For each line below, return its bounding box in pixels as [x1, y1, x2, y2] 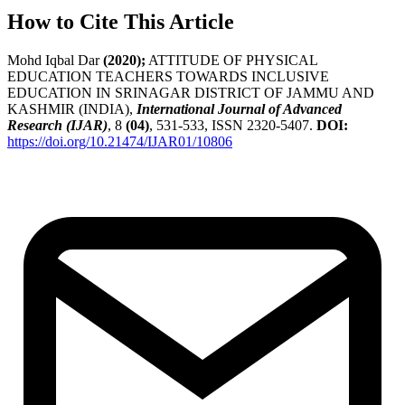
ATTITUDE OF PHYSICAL [146, 52, 317, 69]
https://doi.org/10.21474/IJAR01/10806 [7, 134, 232, 150]
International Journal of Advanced [137, 101, 342, 118]
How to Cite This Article [7, 10, 234, 34]
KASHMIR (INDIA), [7, 101, 137, 118]
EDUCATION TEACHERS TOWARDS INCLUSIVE [7, 69, 329, 85]
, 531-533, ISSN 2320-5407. [149, 118, 316, 134]
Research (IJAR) [7, 118, 108, 134]
